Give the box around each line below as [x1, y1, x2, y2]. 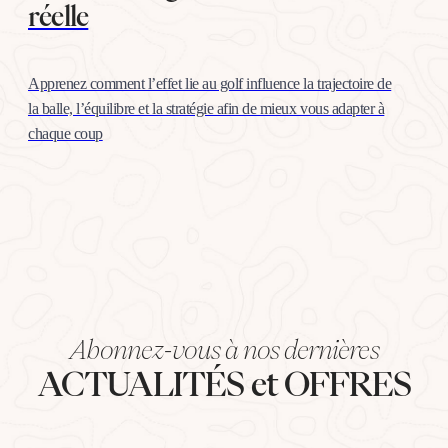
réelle [28, 2, 89, 29]
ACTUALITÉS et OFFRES [37, 367, 411, 400]
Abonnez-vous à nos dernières [69, 335, 379, 362]
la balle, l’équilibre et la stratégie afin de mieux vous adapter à [28, 99, 385, 117]
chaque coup [28, 124, 103, 142]
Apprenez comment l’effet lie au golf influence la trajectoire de [28, 74, 392, 92]
